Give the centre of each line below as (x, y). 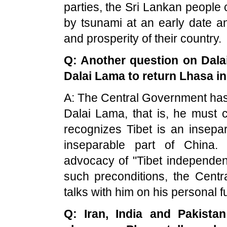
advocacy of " (100, 161)
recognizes (95, 129)
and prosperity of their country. (142, 39)
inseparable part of (124, 145)
